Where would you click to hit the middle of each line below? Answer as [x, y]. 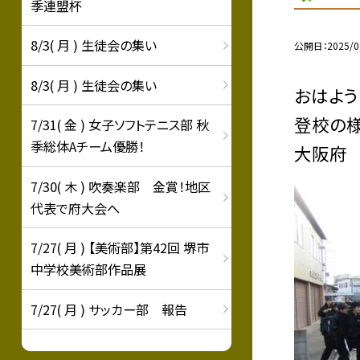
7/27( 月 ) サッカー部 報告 [108, 309]
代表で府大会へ [75, 208]
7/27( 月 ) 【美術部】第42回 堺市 [119, 247]
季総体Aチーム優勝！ [87, 146]
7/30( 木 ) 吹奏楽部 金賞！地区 [120, 186]
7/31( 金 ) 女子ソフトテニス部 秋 [119, 125]
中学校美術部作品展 [88, 269]
